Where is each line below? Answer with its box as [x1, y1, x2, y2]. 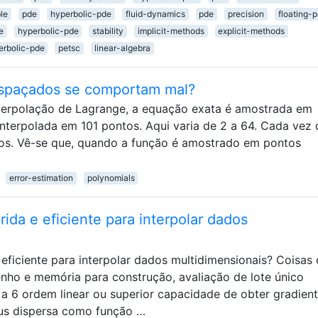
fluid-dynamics [125, 8, 185, 19]
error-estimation [9, 172, 73, 183]
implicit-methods [137, 25, 204, 36]
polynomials [87, 172, 135, 183]
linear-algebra [94, 42, 150, 53]
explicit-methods [218, 25, 285, 36]
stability [92, 25, 124, 36]
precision [227, 8, 264, 19]
